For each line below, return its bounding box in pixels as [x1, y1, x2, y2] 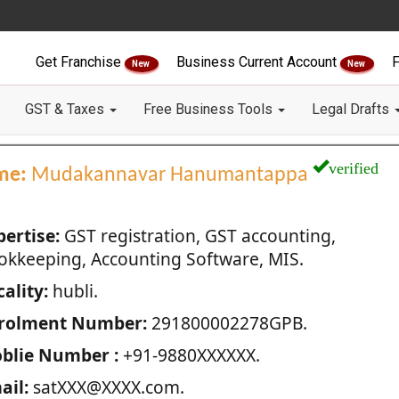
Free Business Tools [143, 101, 276, 118]
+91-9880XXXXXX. [118, 343, 260, 367]
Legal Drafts [312, 101, 393, 118]
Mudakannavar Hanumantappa [26, 165, 313, 186]
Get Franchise [36, 53, 125, 70]
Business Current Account [176, 53, 340, 70]
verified [328, 156, 379, 175]
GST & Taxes [25, 101, 108, 118]
